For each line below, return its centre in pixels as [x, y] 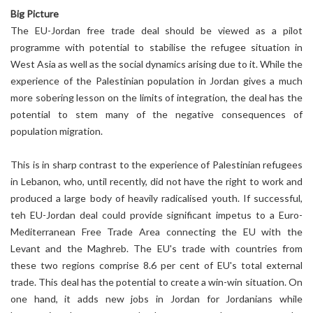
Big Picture [35, 14]
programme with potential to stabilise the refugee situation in [156, 47]
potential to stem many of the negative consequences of [156, 114]
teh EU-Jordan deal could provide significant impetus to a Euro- [156, 215]
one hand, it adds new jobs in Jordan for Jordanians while [156, 299]
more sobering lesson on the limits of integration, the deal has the [156, 97]
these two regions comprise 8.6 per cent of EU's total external [156, 265]
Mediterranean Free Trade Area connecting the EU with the [156, 232]
